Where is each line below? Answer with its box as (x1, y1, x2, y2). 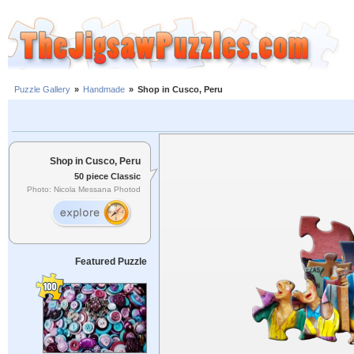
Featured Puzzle (74, 256, 147, 267)
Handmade (83, 85, 125, 95)
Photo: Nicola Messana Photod (27, 185, 141, 194)
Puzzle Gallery (14, 85, 70, 95)
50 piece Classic (74, 171, 141, 181)
